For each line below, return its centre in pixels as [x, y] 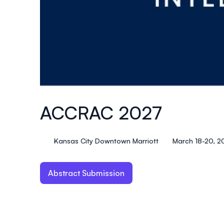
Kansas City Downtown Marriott [106, 141]
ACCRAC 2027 [101, 113]
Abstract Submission [86, 173]
